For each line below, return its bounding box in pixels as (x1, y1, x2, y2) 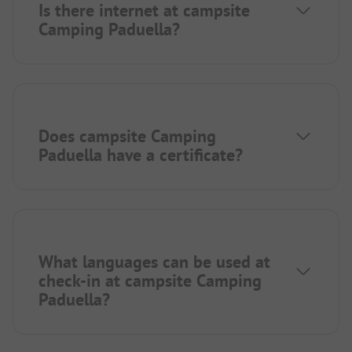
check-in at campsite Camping (38, 269, 262, 292)
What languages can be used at (38, 251, 270, 273)
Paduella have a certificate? (38, 144, 243, 167)
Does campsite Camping (38, 125, 216, 148)
